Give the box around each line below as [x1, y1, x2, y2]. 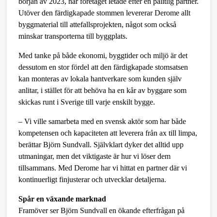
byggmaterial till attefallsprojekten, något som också [18, 20, 176, 29]
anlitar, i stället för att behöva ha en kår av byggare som [18, 86, 186, 94]
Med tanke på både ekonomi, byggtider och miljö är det [18, 51, 187, 60]
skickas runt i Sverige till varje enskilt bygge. [18, 98, 155, 106]
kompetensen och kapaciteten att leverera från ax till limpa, [18, 129, 197, 137]
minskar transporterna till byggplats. [18, 32, 127, 40]
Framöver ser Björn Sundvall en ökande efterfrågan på [18, 206, 185, 215]
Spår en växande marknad [18, 195, 106, 203]
